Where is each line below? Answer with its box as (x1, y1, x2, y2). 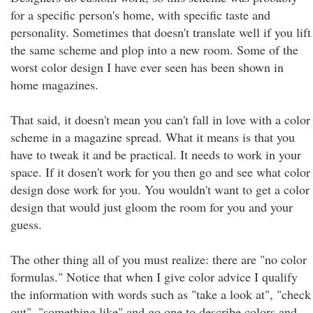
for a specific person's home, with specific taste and (10, 6, 270, 23)
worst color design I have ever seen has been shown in (10, 59, 284, 75)
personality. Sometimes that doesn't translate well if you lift (10, 24, 311, 41)
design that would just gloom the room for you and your (10, 198, 293, 215)
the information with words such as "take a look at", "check (10, 286, 311, 303)
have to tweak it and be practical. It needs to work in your (10, 146, 301, 163)
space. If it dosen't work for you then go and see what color (10, 163, 310, 180)
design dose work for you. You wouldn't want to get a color (10, 181, 310, 198)
